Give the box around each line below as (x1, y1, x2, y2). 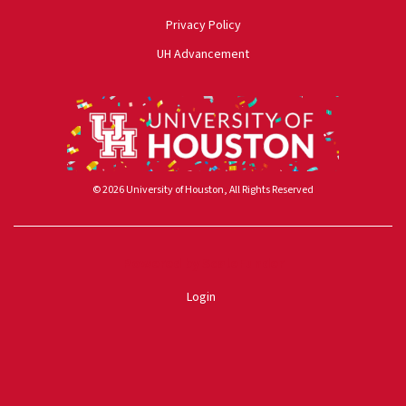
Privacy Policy (165, 16, 241, 35)
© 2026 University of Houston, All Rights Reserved (92, 182, 314, 198)
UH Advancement (157, 45, 249, 64)
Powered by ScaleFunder (122, 254, 284, 275)
